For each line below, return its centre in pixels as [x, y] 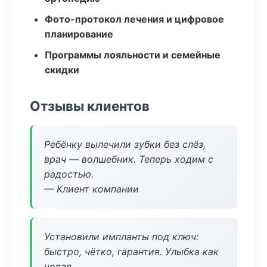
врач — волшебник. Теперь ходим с [129, 159]
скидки [62, 70]
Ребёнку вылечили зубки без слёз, [125, 144]
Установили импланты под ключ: [121, 237]
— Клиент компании [91, 189]
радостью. [69, 174]
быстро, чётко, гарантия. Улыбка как [131, 252]
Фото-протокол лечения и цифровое [134, 19]
